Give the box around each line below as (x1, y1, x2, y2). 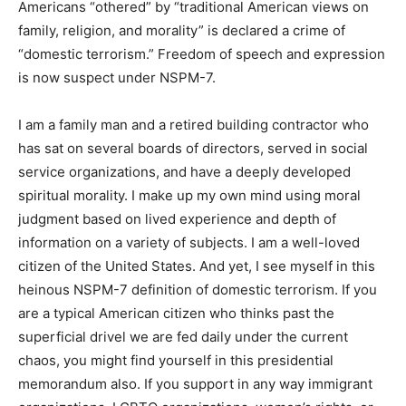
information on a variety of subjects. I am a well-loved (18, 341, 360, 359)
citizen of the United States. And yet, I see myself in (18, 364, 348, 382)
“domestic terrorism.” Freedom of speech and (18, 152, 310, 170)
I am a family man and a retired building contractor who (18, 223, 369, 241)
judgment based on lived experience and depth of (18, 317, 336, 335)
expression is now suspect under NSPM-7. (18, 176, 291, 194)
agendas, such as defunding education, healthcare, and (18, 34, 371, 53)
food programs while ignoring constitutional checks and (18, 58, 374, 76)
